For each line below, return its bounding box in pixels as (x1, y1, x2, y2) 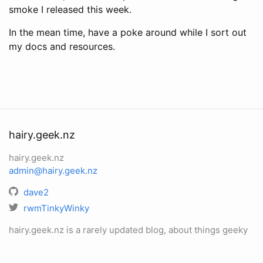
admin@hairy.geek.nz (9, 165, 97, 176)
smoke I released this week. (9, 3, 131, 15)
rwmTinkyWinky (23, 203, 89, 214)
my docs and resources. (9, 40, 115, 52)
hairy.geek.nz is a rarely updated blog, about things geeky (9, 224, 248, 235)
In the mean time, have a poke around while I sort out (9, 26, 247, 38)
